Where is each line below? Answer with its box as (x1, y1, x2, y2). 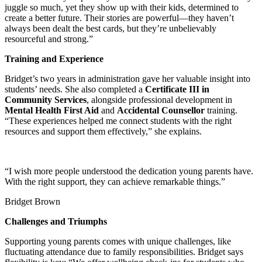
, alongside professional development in (87, 94, 232, 105)
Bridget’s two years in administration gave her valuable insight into (5, 73, 250, 84)
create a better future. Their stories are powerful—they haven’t (5, 12, 234, 23)
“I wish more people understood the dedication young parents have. (5, 166, 253, 176)
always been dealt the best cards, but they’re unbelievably (5, 23, 216, 33)
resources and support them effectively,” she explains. (5, 126, 202, 136)
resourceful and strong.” (5, 33, 93, 44)
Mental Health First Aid (5, 105, 99, 115)
